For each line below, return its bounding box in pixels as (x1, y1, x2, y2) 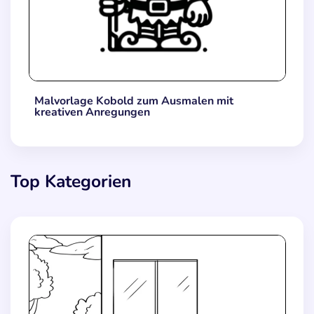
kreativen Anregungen (34, 104, 150, 120)
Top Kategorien (11, 170, 131, 194)
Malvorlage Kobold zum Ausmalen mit (34, 93, 233, 109)
